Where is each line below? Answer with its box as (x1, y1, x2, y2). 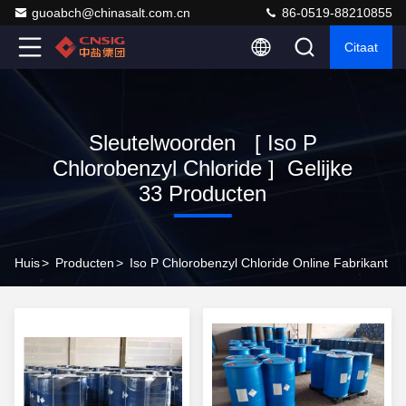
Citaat (344, 40, 378, 54)
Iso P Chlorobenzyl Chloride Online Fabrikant (130, 256, 388, 270)
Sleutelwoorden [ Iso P (88, 130, 317, 155)
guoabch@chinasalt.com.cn (32, 5, 190, 20)
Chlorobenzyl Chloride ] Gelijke (53, 156, 353, 180)
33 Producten (139, 181, 267, 206)
